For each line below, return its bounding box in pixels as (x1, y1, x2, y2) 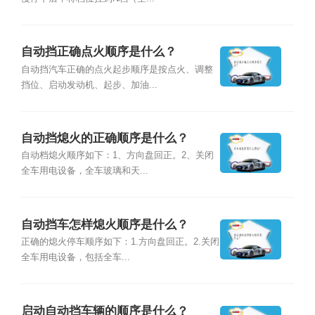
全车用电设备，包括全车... (20, 252, 130, 263)
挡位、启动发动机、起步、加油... (20, 79, 157, 90)
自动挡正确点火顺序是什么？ (20, 45, 176, 59)
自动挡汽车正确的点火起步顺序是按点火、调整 (20, 64, 213, 75)
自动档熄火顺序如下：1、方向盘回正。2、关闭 (20, 150, 214, 161)
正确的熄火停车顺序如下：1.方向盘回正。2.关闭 (20, 237, 219, 247)
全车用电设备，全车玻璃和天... (20, 166, 148, 176)
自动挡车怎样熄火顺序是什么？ (20, 217, 188, 231)
